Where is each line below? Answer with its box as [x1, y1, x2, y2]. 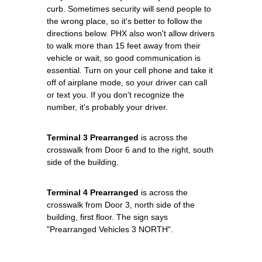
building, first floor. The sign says [47, 212, 168, 222]
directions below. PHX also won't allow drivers [47, 28, 215, 38]
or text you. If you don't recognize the [47, 89, 184, 99]
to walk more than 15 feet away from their [47, 40, 201, 50]
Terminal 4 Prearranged [47, 187, 139, 197]
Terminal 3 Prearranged [47, 132, 139, 142]
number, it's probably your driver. [47, 102, 168, 112]
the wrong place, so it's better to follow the [47, 16, 202, 26]
